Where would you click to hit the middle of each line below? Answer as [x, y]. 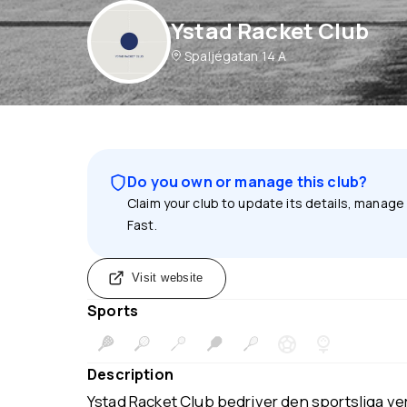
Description [130, 375]
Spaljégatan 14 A [236, 56]
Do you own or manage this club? [248, 182]
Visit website [168, 278]
